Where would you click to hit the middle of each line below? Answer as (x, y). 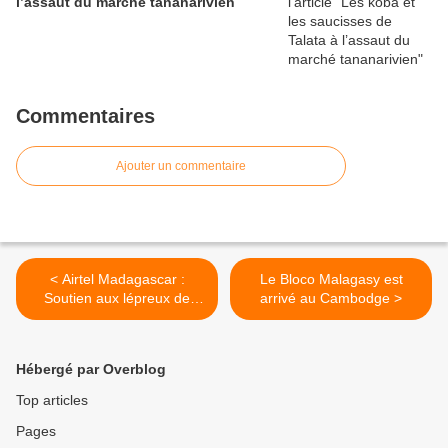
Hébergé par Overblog (91, 369)
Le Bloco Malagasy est (331, 279)
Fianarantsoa (117, 317)
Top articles (52, 400)
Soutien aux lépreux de (117, 298)
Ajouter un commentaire (181, 166)
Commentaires (85, 116)
